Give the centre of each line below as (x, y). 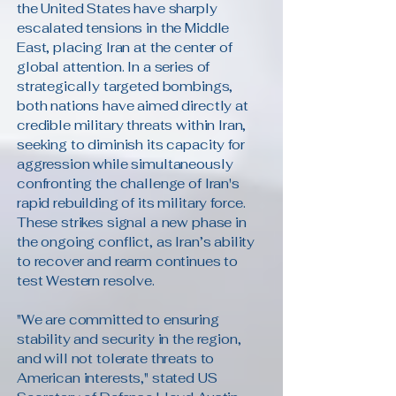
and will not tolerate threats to (116, 358)
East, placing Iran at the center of (125, 47)
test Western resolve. (86, 281)
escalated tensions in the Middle (123, 28)
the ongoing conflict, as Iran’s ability (136, 242)
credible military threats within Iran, (132, 125)
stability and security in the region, (129, 339)
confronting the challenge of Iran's (128, 183)
